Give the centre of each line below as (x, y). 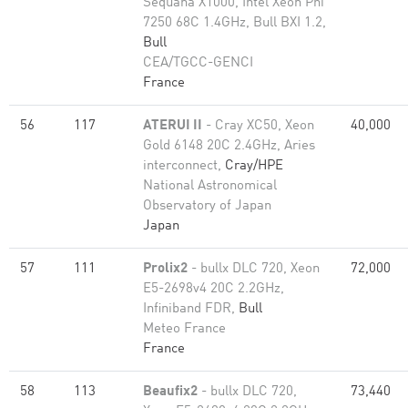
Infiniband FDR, (191, 309)
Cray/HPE (254, 166)
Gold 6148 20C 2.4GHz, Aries (229, 146)
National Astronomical (210, 186)
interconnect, (184, 166)
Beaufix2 (170, 392)
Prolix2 (165, 269)
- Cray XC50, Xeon (258, 126)
